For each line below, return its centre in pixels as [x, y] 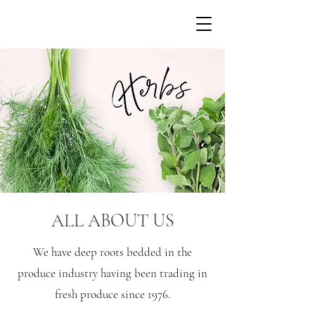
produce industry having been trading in [112, 273]
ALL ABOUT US [113, 220]
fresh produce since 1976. [112, 294]
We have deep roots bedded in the [112, 252]
